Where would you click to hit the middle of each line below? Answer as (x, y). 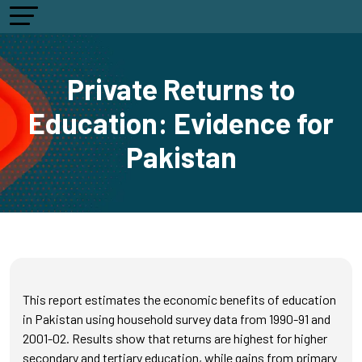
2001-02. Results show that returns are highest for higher (175, 338)
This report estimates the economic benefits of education (179, 299)
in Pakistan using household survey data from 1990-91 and (177, 319)
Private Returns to (181, 89)
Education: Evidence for (181, 123)
